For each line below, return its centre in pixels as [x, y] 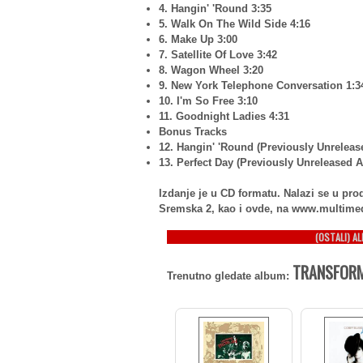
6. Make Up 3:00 [198, 39]
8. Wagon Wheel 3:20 [211, 70]
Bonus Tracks [193, 132]
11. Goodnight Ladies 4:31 [224, 116]
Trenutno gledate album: [230, 276]
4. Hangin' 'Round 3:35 [215, 9]
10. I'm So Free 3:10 [208, 101]
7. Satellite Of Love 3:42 [218, 55]
